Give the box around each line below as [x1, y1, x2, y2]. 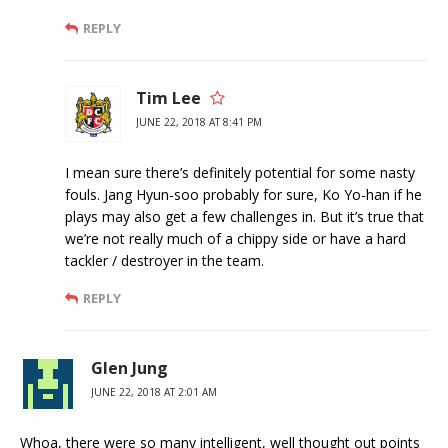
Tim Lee [136, 87, 201, 110]
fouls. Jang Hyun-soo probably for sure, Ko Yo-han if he [65, 185, 422, 205]
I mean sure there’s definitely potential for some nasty [65, 163, 415, 183]
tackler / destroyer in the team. [65, 251, 264, 271]
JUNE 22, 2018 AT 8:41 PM [136, 115, 262, 130]
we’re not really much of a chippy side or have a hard [65, 229, 406, 249]
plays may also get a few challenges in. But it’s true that [65, 207, 424, 227]
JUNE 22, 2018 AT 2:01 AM [91, 385, 217, 400]
